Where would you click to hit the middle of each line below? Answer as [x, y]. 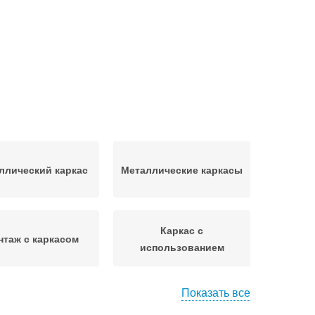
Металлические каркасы [182, 169]
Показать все [216, 292]
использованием [182, 247]
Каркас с [182, 230]
